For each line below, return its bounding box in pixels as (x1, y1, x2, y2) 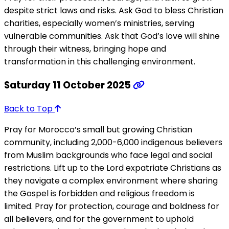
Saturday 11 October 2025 (4, 78, 133, 92)
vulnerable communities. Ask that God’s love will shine (4, 30, 220, 42)
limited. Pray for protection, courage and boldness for (4, 200, 219, 212)
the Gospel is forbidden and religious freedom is (4, 187, 195, 199)
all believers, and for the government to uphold (4, 213, 194, 225)
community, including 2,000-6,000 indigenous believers (4, 136, 222, 148)
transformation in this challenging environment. (4, 56, 195, 68)
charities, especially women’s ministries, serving (4, 17, 194, 30)
